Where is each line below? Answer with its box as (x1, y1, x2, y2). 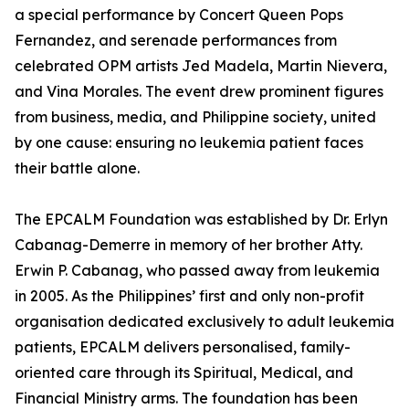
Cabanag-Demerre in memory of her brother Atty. (15, 236, 362, 255)
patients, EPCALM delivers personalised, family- (15, 338, 351, 357)
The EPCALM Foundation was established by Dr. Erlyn (15, 210, 388, 229)
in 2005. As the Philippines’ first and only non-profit (15, 287, 364, 306)
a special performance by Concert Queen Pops (15, 5, 343, 25)
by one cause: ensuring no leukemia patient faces (15, 133, 363, 152)
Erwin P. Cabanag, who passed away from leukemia (15, 261, 380, 280)
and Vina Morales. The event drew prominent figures (15, 82, 383, 101)
